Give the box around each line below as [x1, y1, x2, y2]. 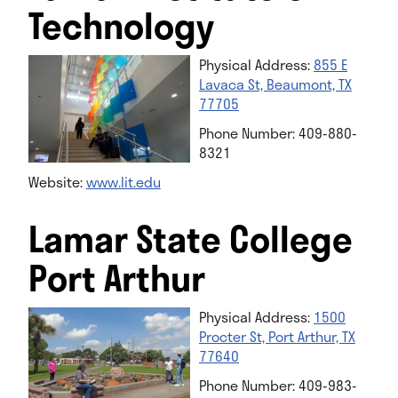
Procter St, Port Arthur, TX [199, 325, 355, 348]
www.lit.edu [85, 171, 161, 194]
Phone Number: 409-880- [199, 121, 357, 144]
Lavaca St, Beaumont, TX [199, 72, 352, 95]
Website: [28, 171, 86, 194]
